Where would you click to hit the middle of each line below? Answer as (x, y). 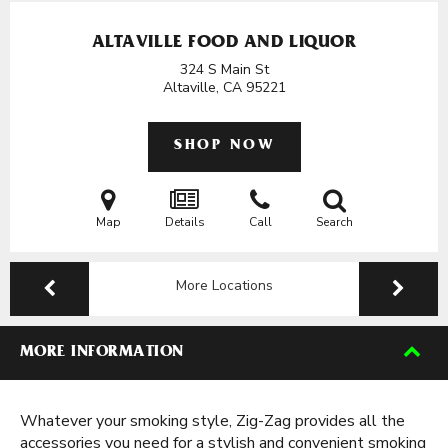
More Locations (224, 285)
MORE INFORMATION (102, 353)
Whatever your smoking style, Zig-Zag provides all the (212, 421)
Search (334, 222)
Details (184, 222)
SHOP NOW (224, 146)
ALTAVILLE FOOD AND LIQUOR (224, 44)
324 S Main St (224, 69)
